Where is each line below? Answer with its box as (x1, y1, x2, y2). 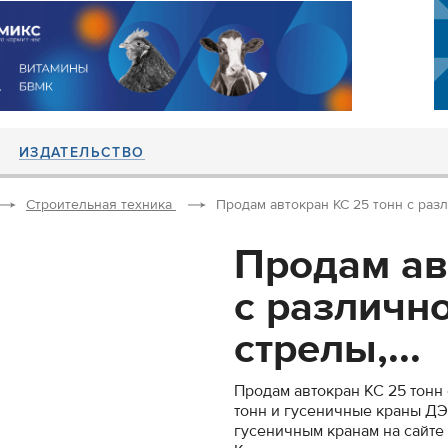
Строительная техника (26, 196, 172, 214)
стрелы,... (234, 323, 421, 375)
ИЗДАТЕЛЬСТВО (18, 144, 145, 161)
